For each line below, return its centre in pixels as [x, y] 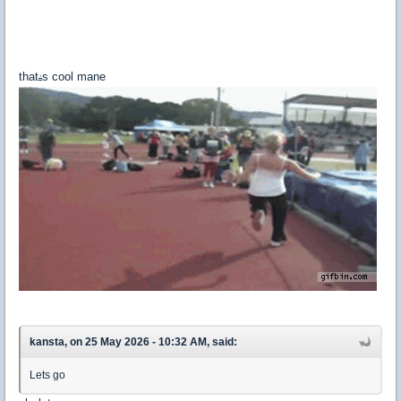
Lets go [47, 375]
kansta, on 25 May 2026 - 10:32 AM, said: [133, 341]
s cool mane [74, 76]
